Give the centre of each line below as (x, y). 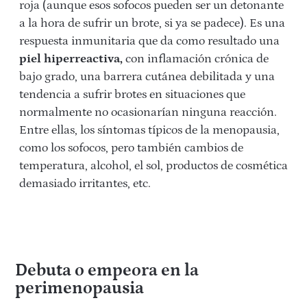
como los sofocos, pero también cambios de (131, 148)
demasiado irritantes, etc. (85, 184)
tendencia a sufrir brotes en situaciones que (132, 95)
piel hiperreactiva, (71, 59)
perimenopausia (79, 289)
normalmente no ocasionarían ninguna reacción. (148, 113)
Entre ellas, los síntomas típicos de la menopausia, (149, 131)
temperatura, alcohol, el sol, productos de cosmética (153, 166)
